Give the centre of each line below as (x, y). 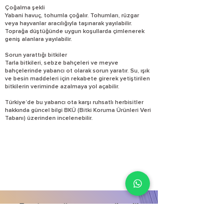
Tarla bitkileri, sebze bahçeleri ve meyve (62, 63)
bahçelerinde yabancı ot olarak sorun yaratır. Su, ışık (77, 71)
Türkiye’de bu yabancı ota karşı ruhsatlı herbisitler (74, 103)
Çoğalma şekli (25, 8)
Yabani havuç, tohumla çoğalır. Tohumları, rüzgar (72, 16)
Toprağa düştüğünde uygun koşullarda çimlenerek (75, 32)
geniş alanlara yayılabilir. (38, 39)
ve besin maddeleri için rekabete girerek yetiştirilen (77, 79)
